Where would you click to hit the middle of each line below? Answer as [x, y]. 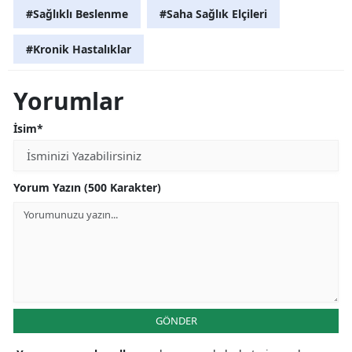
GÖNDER [176, 320]
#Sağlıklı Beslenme [77, 13]
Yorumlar [69, 101]
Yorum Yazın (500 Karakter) [87, 187]
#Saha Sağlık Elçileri [213, 13]
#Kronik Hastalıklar [79, 49]
